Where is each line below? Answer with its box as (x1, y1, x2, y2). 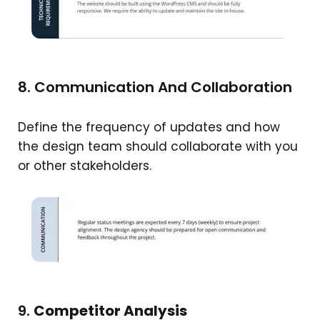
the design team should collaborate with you (18, 137, 298, 155)
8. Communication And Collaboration (18, 76, 292, 97)
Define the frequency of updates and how (18, 118, 280, 136)
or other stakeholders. (18, 156, 151, 174)
